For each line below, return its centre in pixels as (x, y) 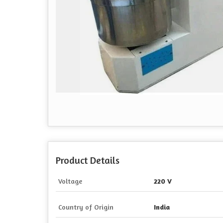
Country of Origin (86, 207)
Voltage (70, 181)
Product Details (88, 160)
